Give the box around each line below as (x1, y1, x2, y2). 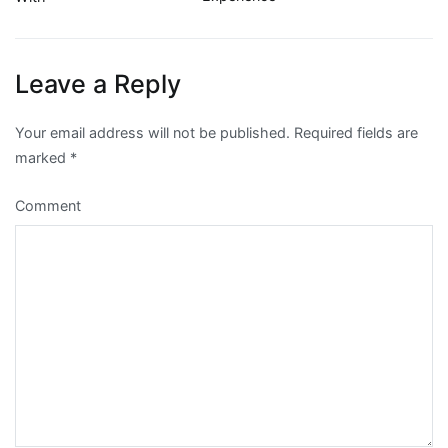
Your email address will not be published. (15, 123, 290, 141)
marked (15, 148, 70, 166)
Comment (15, 196, 81, 214)
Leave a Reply (15, 68, 181, 99)
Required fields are (290, 123, 418, 141)
